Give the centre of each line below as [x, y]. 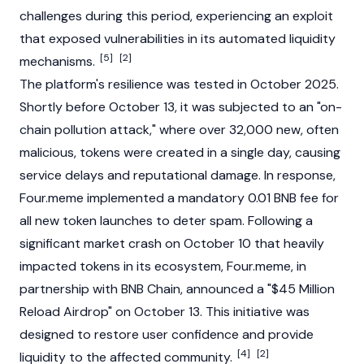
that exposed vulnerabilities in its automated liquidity [178, 39]
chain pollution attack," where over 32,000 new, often [179, 130]
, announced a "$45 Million [258, 289]
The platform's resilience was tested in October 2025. [179, 84]
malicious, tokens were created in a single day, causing [180, 152]
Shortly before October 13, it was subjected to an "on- [181, 107]
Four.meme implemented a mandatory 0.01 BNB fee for [179, 198]
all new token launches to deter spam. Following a [166, 221]
